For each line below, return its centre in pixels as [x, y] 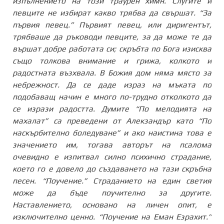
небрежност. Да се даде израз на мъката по [112, 84]
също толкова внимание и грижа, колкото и [112, 60]
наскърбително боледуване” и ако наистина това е [112, 132]
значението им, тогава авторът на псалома [112, 144]
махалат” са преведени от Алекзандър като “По [112, 120]
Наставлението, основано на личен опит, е [112, 204]
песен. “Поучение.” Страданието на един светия [112, 180]
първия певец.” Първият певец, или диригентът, [112, 24]
